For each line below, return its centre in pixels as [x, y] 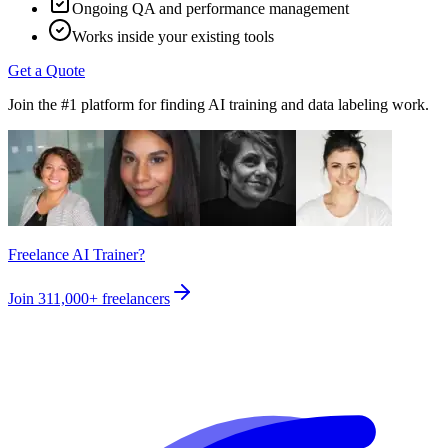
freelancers [136, 298]
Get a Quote [46, 70]
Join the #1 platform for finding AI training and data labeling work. [218, 104]
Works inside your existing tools [173, 36]
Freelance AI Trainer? [76, 254]
